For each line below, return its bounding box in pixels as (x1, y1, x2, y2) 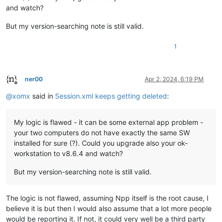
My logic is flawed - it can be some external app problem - (14, 118, 203, 127)
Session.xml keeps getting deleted (55, 92, 167, 101)
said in (30, 92, 55, 101)
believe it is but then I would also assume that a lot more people (6, 204, 212, 213)
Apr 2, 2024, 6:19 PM (145, 75, 204, 83)
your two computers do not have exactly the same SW (14, 128, 190, 137)
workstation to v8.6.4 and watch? (14, 149, 123, 158)
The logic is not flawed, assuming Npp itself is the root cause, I (6, 194, 209, 203)
